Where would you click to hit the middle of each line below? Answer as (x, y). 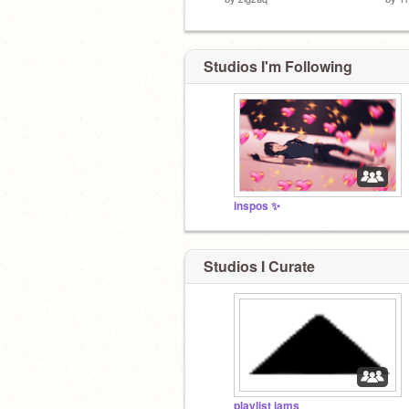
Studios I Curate (259, 266)
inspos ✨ (257, 206)
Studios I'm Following (278, 66)
